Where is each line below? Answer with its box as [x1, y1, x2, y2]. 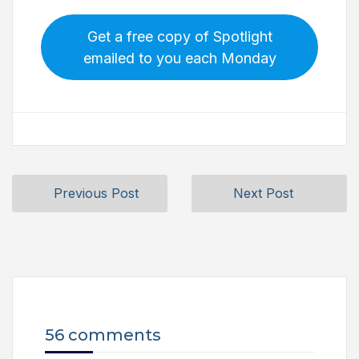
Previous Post [54, 185, 139, 202]
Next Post [232, 185, 293, 202]
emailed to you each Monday [83, 50, 276, 67]
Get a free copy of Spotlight [87, 28, 272, 46]
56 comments [45, 325, 161, 345]
